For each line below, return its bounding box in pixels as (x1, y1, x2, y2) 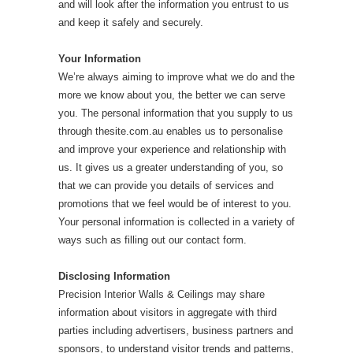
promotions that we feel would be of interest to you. (58, 197, 292, 210)
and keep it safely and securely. (58, 16, 203, 28)
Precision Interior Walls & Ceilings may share (58, 288, 265, 300)
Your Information (58, 52, 141, 65)
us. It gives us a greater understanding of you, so (58, 161, 283, 173)
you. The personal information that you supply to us (58, 106, 293, 119)
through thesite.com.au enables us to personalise (58, 124, 283, 137)
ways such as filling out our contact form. (58, 233, 247, 246)
